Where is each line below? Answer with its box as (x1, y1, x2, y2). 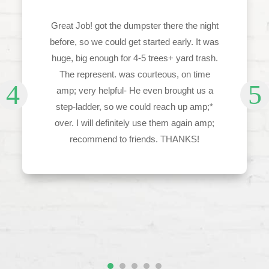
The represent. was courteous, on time (59, 68, 210, 79)
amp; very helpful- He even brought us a (56, 85, 213, 95)
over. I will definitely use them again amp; (55, 117, 215, 128)
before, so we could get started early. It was (50, 36, 220, 47)
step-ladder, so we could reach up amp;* (56, 101, 214, 112)
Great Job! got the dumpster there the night (50, 20, 219, 31)
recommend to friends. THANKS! (70, 133, 200, 144)
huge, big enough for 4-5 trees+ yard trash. (51, 52, 218, 63)
